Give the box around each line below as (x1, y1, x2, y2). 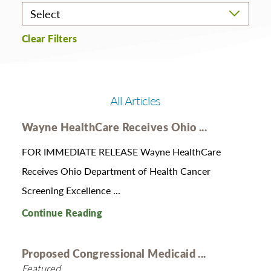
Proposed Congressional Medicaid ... (21, 245, 206, 261)
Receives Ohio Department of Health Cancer (21, 163, 211, 178)
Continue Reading (21, 206, 103, 220)
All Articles (109, 92, 162, 109)
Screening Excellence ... (21, 183, 120, 197)
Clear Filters (21, 32, 77, 46)
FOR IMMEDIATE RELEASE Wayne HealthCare (21, 144, 221, 158)
